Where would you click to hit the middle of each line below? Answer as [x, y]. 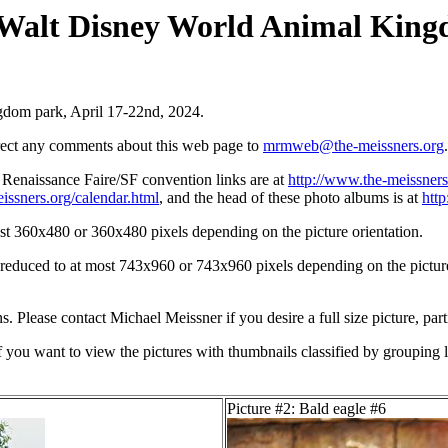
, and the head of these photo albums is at [290, 198]
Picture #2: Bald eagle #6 [306, 409]
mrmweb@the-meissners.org [353, 146]
